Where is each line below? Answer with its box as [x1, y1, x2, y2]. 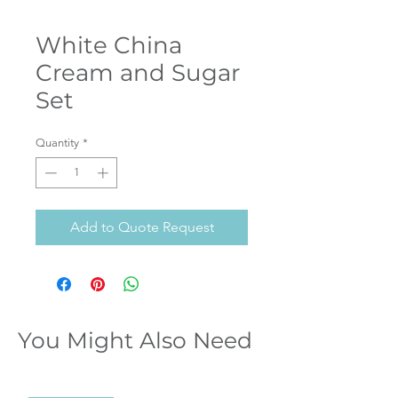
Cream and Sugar [36, 58, 240, 87]
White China [36, 30, 182, 60]
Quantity [36, 135, 79, 149]
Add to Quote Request [69, 219, 214, 236]
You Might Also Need [18, 327, 252, 354]
